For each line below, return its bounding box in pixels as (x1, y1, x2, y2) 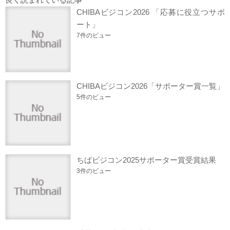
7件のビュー (76, 32, 111, 40)
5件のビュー (76, 93, 111, 101)
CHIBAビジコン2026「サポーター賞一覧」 (76, 81, 224, 90)
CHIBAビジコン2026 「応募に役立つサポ (76, 8, 225, 17)
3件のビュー (76, 167, 111, 175)
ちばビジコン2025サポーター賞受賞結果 (76, 155, 216, 164)
